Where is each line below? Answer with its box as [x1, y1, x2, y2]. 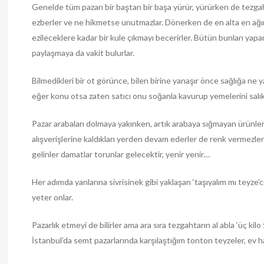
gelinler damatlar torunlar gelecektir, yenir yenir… [32, 149, 210, 159]
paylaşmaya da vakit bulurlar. [32, 48, 134, 58]
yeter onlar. [32, 192, 73, 202]
